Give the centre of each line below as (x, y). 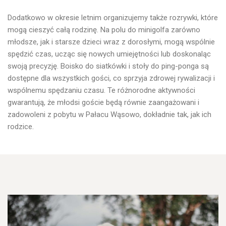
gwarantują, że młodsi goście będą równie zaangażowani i (103, 102)
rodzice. (21, 126)
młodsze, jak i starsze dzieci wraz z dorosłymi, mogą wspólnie (111, 42)
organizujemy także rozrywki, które (161, 17)
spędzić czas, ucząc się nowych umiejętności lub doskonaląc (109, 54)
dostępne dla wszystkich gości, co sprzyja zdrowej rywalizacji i (111, 78)
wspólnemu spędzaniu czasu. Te (63, 90)
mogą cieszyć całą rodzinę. (53, 30)
